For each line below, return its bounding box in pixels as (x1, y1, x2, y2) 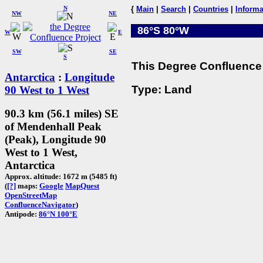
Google (39, 181, 63, 191)
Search (161, 5, 186, 14)
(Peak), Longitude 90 (5, 133, 106, 146)
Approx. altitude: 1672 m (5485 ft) (5, 172, 117, 181)
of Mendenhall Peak (5, 120, 102, 133)
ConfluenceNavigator (5, 200, 76, 210)
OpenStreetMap (5, 191, 57, 200)
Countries (193, 5, 228, 14)
